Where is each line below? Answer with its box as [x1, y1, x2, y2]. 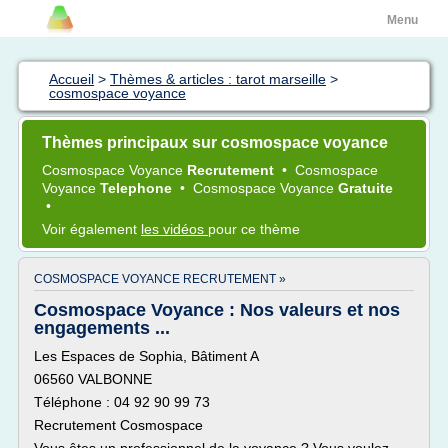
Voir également [42, 221, 141, 237]
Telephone [100, 180, 176, 196]
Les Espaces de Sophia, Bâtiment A [34, 348, 259, 364]
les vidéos [141, 221, 208, 237]
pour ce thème [208, 221, 300, 237]
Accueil [49, 71, 94, 87]
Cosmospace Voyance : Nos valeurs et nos [34, 300, 400, 320]
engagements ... [34, 318, 170, 338]
